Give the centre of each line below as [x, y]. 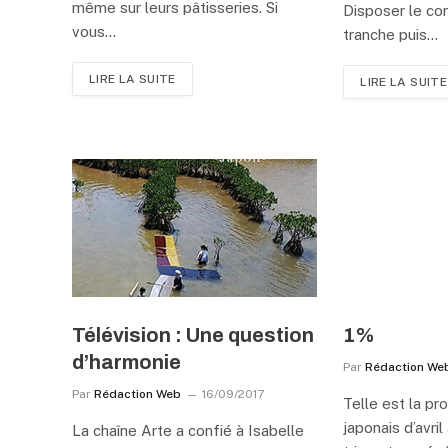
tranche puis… [391, 34]
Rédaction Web [137, 393]
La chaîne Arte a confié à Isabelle [188, 430]
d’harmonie [126, 361]
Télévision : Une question [193, 334]
